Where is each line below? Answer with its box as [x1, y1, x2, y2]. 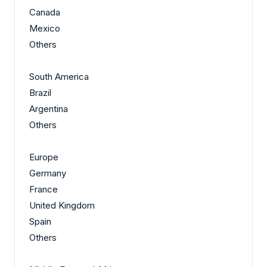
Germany [29, 167, 66, 179]
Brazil [29, 87, 51, 99]
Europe [29, 151, 58, 163]
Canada [29, 7, 60, 18]
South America [29, 71, 89, 83]
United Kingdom [29, 200, 95, 212]
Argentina [29, 103, 68, 115]
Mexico [29, 23, 60, 35]
